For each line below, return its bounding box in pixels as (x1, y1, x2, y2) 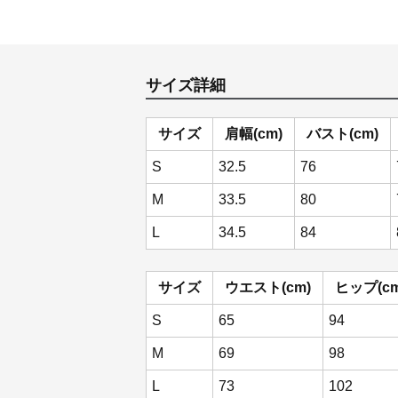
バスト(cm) (306, 126, 378, 141)
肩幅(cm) (225, 126, 283, 141)
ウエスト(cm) (225, 280, 311, 295)
